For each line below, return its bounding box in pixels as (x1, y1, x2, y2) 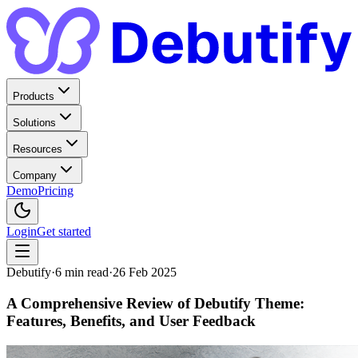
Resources (13, 143, 62, 156)
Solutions (13, 117, 56, 129)
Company (13, 169, 57, 182)
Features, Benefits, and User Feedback (6, 312, 256, 330)
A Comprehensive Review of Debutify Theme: (6, 295, 304, 312)
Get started (37, 225, 91, 239)
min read (62, 265, 109, 280)
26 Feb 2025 (113, 265, 177, 280)
